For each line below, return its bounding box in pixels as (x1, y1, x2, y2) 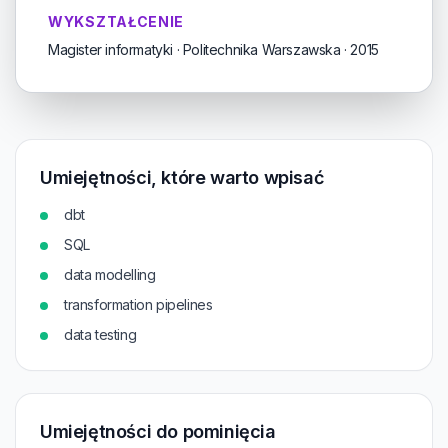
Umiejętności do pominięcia (40, 421, 276, 442)
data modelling (64, 266, 156, 283)
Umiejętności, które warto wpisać (40, 167, 324, 188)
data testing (64, 326, 137, 343)
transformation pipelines (64, 296, 213, 313)
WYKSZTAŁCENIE (48, 13, 185, 30)
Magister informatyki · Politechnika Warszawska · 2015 (48, 41, 379, 58)
